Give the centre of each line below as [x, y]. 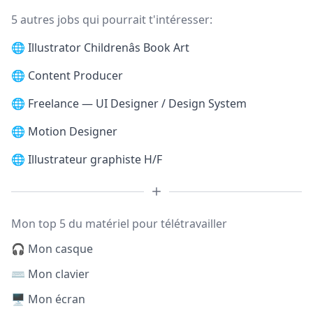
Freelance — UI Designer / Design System [137, 103]
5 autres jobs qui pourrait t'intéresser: [112, 20]
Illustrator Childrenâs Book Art [109, 48]
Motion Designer [73, 131]
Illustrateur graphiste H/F [95, 159]
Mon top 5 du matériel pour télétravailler [119, 224]
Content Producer [75, 75]
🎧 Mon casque [52, 249]
